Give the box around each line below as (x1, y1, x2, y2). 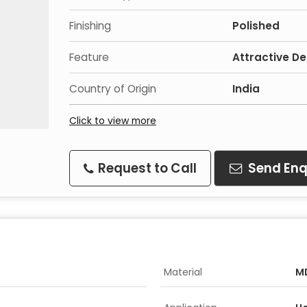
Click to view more (69, 114, 156, 127)
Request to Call (95, 160, 197, 177)
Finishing (69, 19, 111, 33)
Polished (232, 19, 280, 33)
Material (164, 265, 202, 279)
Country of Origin (69, 82, 156, 96)
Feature (69, 50, 109, 64)
